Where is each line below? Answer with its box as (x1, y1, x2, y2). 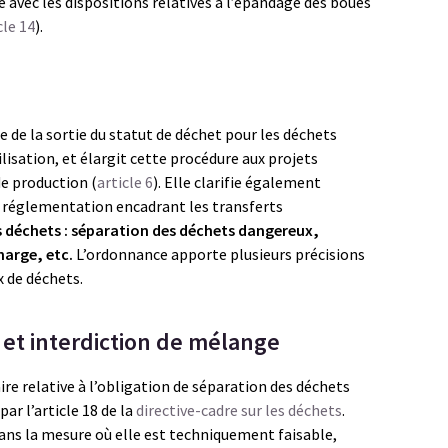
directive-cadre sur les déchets (136, 400, 342, 420)
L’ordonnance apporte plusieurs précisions (73, 244, 365, 264)
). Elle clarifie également (153, 172, 321, 192)
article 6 (97, 172, 153, 192)
